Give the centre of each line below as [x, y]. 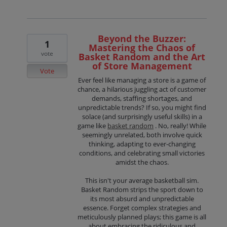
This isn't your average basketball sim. [142, 180]
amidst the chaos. [142, 162]
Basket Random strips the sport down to [142, 189]
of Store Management [142, 66]
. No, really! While [180, 125]
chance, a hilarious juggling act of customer [142, 89]
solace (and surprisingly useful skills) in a [142, 116]
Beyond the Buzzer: [142, 38]
